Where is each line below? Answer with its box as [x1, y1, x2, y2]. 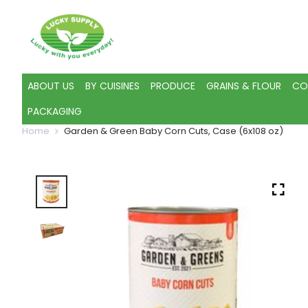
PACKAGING [27, 104, 82, 119]
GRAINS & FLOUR [206, 79, 281, 93]
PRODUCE [151, 79, 195, 93]
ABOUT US [27, 79, 74, 93]
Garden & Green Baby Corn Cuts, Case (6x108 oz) [64, 124, 283, 138]
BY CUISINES [85, 79, 140, 93]
